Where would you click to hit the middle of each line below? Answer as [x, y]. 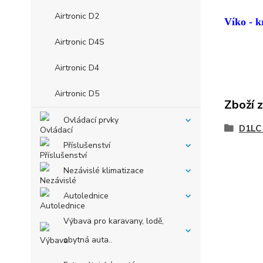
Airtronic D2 [77, 16]
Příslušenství [87, 145]
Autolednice [86, 196]
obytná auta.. [88, 240]
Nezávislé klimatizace [104, 171]
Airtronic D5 [77, 94]
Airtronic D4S [80, 42]
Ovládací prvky [91, 120]
